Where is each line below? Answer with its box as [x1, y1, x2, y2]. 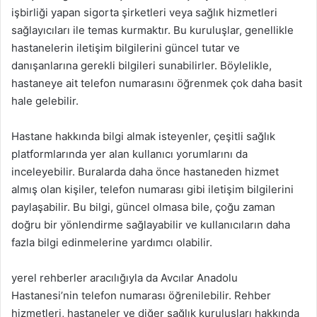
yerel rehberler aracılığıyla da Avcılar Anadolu [11, 271, 238, 284]
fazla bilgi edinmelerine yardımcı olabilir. [11, 236, 212, 249]
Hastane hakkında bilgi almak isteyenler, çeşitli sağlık [11, 129, 275, 143]
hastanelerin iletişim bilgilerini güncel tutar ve [11, 41, 240, 54]
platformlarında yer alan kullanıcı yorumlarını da [11, 147, 248, 161]
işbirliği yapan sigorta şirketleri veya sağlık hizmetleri [11, 6, 277, 19]
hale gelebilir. [11, 94, 79, 108]
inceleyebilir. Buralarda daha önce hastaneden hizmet [11, 165, 279, 178]
